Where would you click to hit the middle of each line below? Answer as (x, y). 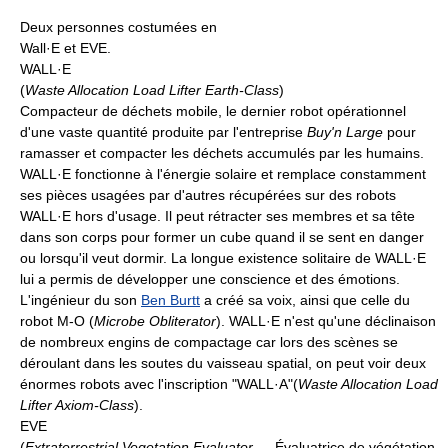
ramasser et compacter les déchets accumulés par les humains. (222, 152)
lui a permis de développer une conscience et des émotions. (210, 278)
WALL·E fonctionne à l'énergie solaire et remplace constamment (223, 173)
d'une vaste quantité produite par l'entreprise (163, 131)
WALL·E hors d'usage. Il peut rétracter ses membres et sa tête (217, 215)
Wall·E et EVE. (65, 47)
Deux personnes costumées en (118, 26)
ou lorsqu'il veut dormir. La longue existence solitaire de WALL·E (223, 257)
